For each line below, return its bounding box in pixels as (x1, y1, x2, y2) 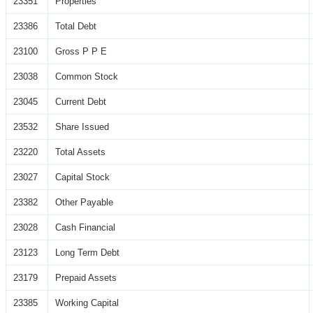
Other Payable (55, 197, 113, 208)
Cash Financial (55, 222, 115, 233)
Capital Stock (55, 172, 110, 183)
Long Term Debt (55, 247, 119, 259)
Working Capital (55, 298, 119, 309)
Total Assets (55, 147, 105, 158)
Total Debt (55, 21, 96, 32)
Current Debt (55, 96, 106, 108)
